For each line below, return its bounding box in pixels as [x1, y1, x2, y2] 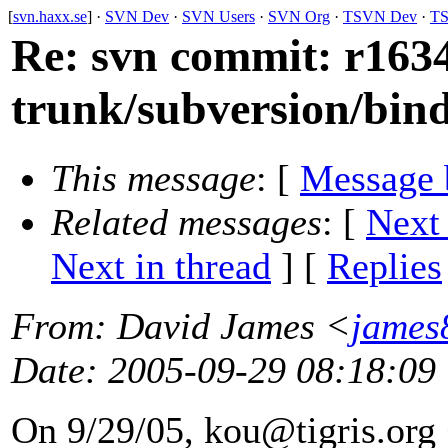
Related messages [51, 201, 322, 244]
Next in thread [51, 245, 271, 288]
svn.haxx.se [13, 8, 87, 25]
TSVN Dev [343, 8, 417, 25]
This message [51, 157, 256, 200]
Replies [327, 245, 442, 288]
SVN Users [182, 8, 255, 25]
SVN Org [268, 8, 330, 25]
